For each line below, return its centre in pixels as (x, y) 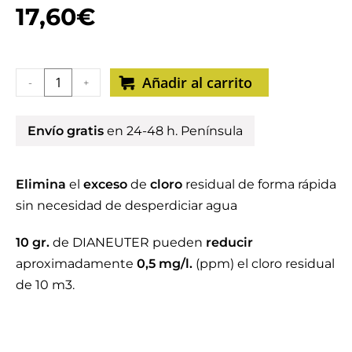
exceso (105, 184)
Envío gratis (66, 130)
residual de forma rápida (259, 184)
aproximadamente (76, 263)
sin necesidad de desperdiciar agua (126, 205)
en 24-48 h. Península (173, 130)
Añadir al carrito (197, 82)
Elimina (41, 184)
